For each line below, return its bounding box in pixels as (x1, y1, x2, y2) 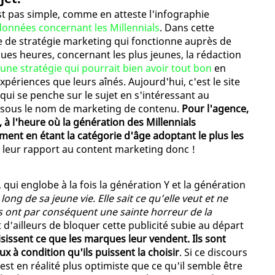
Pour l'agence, (182, 101, 249, 115)
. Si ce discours (179, 245, 247, 259)
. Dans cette (160, 20, 214, 34)
